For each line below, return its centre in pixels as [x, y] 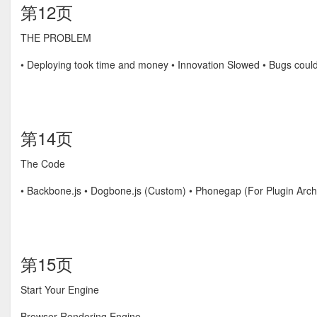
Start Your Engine [60, 289]
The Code [43, 163]
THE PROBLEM [56, 38]
